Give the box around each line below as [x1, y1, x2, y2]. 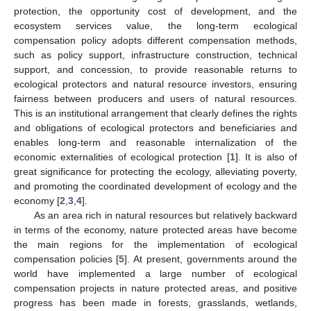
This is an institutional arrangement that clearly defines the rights [14, 107, 297, 119]
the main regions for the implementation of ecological [14, 238, 297, 250]
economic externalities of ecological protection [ [14, 151, 230, 162]
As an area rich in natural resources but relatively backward [33, 209, 297, 221]
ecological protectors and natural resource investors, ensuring [14, 78, 297, 90]
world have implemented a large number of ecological [14, 267, 297, 279]
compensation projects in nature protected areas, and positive [14, 282, 297, 294]
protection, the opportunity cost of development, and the [14, 5, 297, 17]
